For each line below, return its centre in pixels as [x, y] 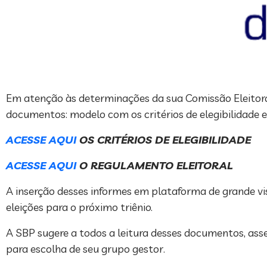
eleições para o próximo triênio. [79, 207]
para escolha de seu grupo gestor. [86, 249]
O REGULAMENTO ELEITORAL [155, 166]
